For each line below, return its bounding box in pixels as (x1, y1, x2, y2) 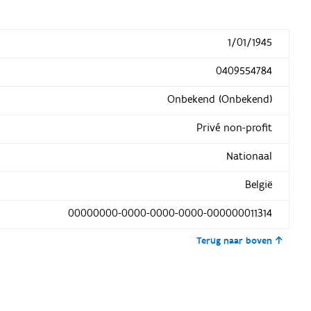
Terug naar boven (196, 234, 273, 247)
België (244, 177, 272, 192)
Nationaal (226, 149, 272, 163)
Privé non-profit (196, 120, 272, 135)
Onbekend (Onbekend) (167, 92, 272, 106)
